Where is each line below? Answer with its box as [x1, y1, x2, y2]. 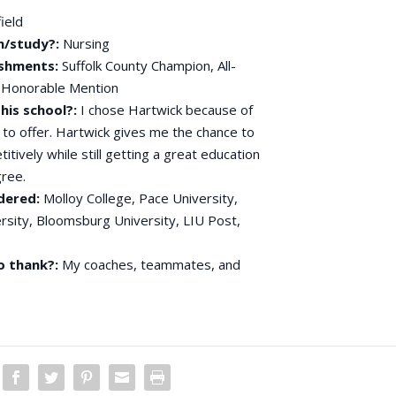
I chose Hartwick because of [80, 100, 253, 118]
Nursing [58, 34, 110, 52]
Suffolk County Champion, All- [57, 56, 236, 74]
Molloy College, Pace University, [42, 188, 238, 207]
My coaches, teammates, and [57, 255, 240, 273]
